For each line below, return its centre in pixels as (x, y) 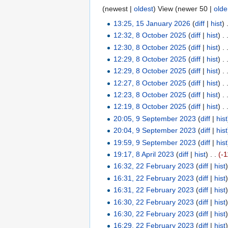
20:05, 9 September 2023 (155, 118)
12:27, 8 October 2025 (150, 83)
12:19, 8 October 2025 (150, 107)
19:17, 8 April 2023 (144, 154)
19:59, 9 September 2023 (155, 142)
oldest (144, 8)
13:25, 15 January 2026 (152, 23)
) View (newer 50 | (183, 8)
